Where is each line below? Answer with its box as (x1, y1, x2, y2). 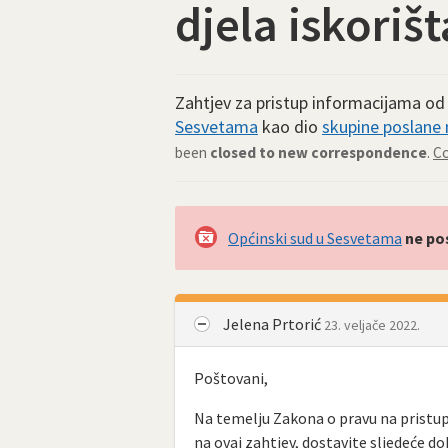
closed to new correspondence (210, 143, 427, 162)
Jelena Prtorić (223, 313, 324, 334)
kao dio (258, 115, 322, 138)
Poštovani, (194, 368, 269, 389)
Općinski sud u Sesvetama (228, 228, 402, 248)
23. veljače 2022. (324, 315, 420, 334)
